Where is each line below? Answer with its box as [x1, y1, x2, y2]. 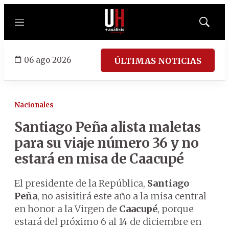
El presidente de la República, [14, 177, 147, 189]
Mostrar [203, 21, 226, 29]
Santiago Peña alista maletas [14, 119, 200, 135]
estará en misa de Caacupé [14, 150, 184, 167]
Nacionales [14, 101, 54, 109]
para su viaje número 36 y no [14, 134, 198, 151]
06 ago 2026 [24, 55, 71, 65]
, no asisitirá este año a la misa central [37, 190, 207, 202]
